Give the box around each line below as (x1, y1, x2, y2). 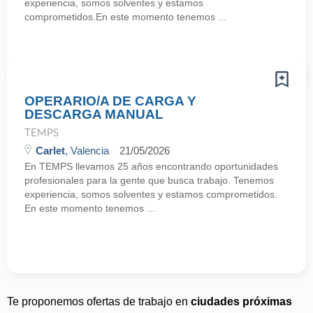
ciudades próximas (191, 296, 292, 307)
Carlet (36, 145, 65, 156)
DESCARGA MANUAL (24, 107, 163, 122)
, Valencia (65, 145, 109, 156)
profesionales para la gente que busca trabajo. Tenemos (24, 175, 274, 186)
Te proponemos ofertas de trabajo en (7, 296, 191, 307)
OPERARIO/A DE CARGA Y (24, 94, 196, 108)
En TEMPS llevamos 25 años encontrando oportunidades (24, 161, 278, 172)
